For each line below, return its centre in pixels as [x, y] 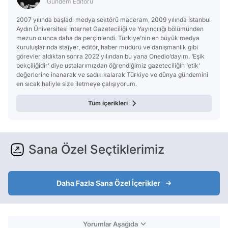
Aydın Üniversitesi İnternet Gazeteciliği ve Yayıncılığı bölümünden [110, 29]
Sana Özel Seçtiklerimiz [96, 150]
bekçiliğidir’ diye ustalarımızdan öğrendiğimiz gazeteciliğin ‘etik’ [108, 66]
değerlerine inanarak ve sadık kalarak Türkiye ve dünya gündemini [112, 75]
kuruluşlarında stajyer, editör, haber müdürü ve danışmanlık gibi [107, 47]
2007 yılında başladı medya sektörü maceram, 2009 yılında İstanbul [113, 20]
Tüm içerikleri [108, 103]
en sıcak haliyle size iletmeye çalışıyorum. [77, 84]
